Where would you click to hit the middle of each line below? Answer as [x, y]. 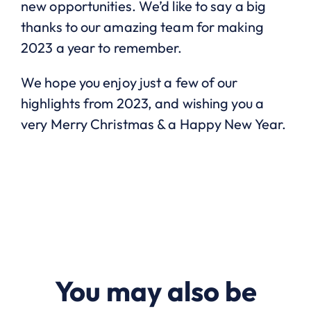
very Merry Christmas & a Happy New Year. [154, 124]
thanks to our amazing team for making [142, 27]
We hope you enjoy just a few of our [129, 83]
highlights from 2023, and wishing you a [142, 103]
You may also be [155, 291]
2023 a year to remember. [102, 48]
